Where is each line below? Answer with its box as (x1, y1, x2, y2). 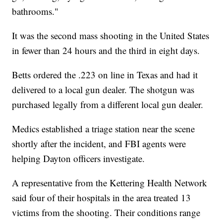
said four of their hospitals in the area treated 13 (12, 191, 191, 204)
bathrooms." (12, 5, 59, 18)
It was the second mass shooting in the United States (12, 29, 210, 42)
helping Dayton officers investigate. (12, 152, 145, 165)
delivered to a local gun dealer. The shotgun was (12, 83, 195, 96)
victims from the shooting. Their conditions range (12, 206, 201, 219)
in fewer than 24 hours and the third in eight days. (12, 44, 200, 57)
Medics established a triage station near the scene (12, 122, 195, 135)
